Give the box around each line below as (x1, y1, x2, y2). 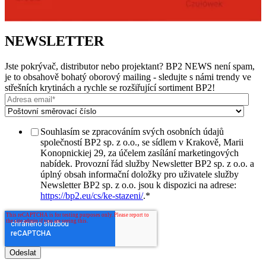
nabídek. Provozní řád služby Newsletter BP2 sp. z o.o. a (40, 158, 254, 169)
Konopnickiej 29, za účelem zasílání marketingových (40, 147, 239, 158)
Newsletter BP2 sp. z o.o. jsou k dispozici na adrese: (40, 179, 236, 190)
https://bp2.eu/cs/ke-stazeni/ (40, 190, 143, 201)
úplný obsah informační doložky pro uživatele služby (40, 169, 239, 179)
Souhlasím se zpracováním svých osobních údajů (40, 126, 224, 137)
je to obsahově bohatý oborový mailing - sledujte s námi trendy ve (5, 71, 251, 82)
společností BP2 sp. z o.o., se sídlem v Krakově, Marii (40, 137, 243, 147)
